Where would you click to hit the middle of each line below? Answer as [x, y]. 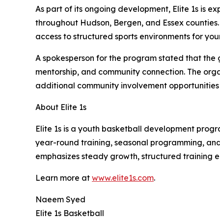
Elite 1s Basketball [70, 213]
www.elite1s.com [123, 178]
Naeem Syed [60, 200]
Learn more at [64, 178]
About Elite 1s [61, 107]
